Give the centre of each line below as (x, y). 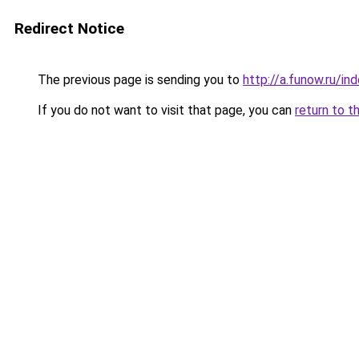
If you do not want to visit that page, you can (165, 110)
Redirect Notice (69, 28)
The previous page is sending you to (139, 80)
